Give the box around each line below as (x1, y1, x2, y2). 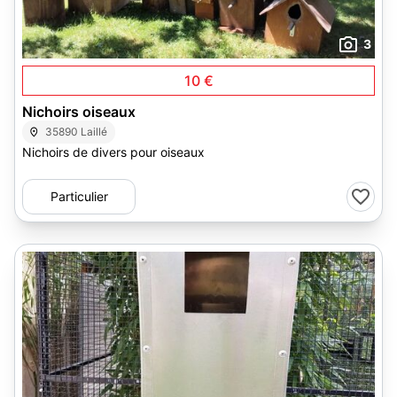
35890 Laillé (45, 125, 108, 138)
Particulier (50, 189, 108, 204)
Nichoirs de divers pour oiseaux (22, 144, 205, 160)
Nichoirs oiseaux (22, 103, 136, 121)
